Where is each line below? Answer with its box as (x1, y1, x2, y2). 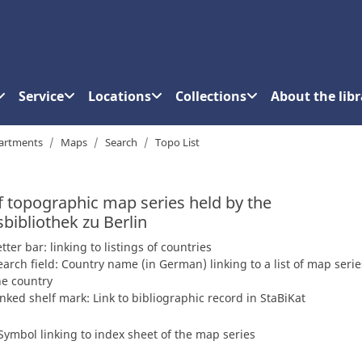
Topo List (155, 134, 200, 149)
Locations (88, 86, 151, 105)
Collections (175, 86, 246, 105)
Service (19, 86, 64, 105)
